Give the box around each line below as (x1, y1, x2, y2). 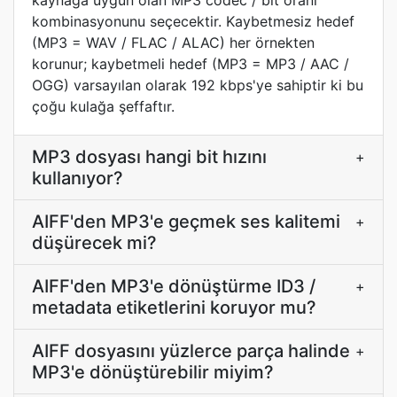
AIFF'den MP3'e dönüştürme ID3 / (32, 276, 315, 297)
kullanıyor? (32, 167, 123, 189)
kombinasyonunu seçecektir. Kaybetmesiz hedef (32, 12, 354, 30)
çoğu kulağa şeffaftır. (32, 97, 175, 115)
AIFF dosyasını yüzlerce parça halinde (32, 340, 350, 362)
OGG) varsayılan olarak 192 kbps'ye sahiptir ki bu (32, 76, 363, 94)
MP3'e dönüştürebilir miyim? (32, 362, 274, 383)
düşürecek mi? (32, 232, 157, 253)
